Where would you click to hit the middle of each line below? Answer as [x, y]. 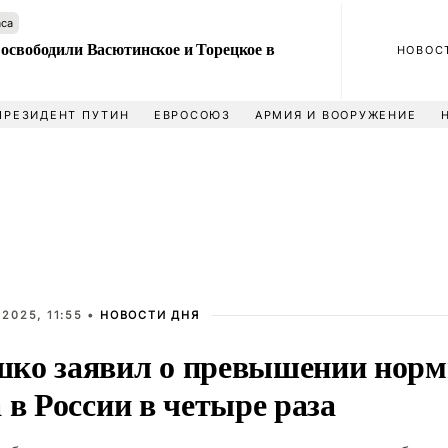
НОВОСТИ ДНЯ [150, 315]
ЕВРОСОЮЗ [192, 115]
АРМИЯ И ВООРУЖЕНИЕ [335, 115]
